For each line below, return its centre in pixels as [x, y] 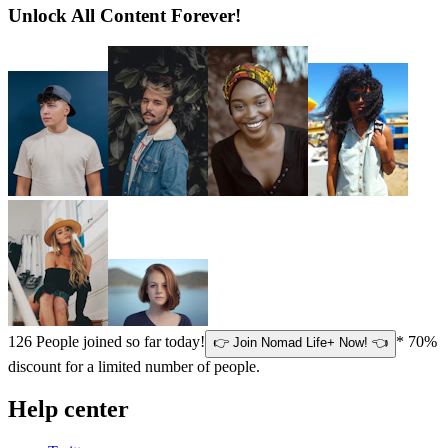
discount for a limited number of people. [134, 367]
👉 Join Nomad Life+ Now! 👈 [300, 343]
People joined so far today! [118, 342]
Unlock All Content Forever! [124, 16]
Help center [68, 408]
